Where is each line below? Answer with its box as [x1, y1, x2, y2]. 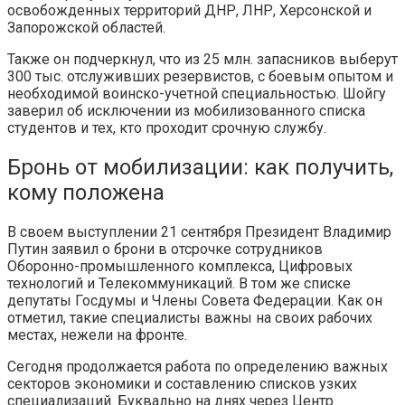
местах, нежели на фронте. [7, 325, 187, 344]
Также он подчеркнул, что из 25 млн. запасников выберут [7, 50, 398, 68]
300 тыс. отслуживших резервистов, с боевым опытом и [7, 67, 393, 85]
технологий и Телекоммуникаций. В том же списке [7, 274, 351, 292]
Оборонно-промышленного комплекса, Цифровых [7, 257, 353, 275]
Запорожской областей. [7, 18, 165, 36]
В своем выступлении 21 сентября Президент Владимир [7, 222, 391, 240]
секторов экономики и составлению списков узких [7, 374, 357, 392]
